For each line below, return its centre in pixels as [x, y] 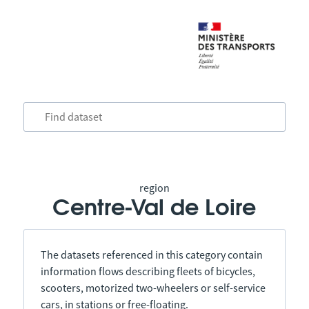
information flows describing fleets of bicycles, [148, 271]
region [154, 188]
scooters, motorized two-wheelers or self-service [153, 288]
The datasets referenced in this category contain [151, 255]
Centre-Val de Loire [154, 208]
